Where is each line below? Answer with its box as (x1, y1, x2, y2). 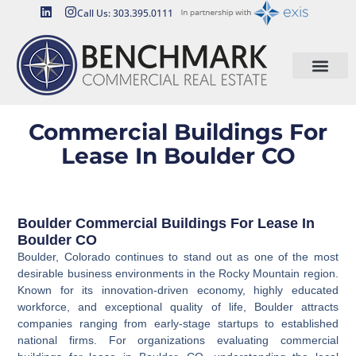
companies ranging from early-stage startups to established (17, 316, 339, 330)
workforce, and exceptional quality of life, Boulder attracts (17, 300, 339, 313)
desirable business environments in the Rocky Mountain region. (17, 266, 339, 280)
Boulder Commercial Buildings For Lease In (17, 215, 315, 231)
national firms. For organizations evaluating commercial (17, 333, 339, 346)
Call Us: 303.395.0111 (77, 6, 174, 20)
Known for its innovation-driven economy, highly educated (17, 283, 339, 296)
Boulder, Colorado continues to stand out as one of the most (17, 250, 339, 263)
